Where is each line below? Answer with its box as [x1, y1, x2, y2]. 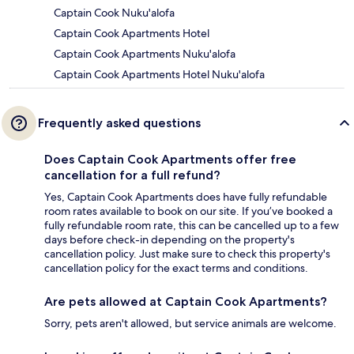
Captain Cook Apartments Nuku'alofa [54, 47, 235, 62]
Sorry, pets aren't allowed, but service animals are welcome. [44, 316, 337, 331]
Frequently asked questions [38, 115, 201, 131]
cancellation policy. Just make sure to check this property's [44, 247, 330, 262]
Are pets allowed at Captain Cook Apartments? [44, 294, 327, 310]
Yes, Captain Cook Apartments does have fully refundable [44, 190, 327, 205]
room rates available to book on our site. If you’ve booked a [44, 204, 333, 219]
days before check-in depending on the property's [44, 232, 295, 247]
